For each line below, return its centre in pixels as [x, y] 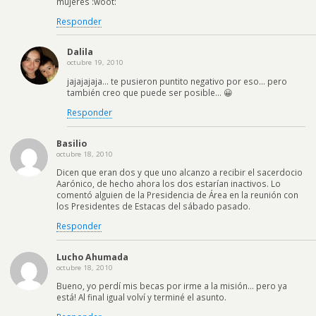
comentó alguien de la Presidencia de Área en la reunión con [177, 195]
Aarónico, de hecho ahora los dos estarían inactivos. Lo [169, 184]
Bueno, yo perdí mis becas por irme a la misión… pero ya [172, 286]
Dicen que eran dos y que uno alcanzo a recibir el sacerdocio [180, 172]
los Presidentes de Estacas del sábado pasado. [153, 206]
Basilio [72, 143]
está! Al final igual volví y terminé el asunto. [141, 297]
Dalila [80, 52]
